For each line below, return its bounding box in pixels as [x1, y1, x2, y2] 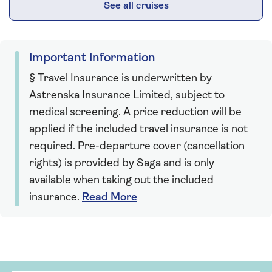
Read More [82, 191, 137, 203]
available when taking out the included [29, 174, 214, 186]
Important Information [29, 52, 155, 64]
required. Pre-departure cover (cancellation [29, 140, 245, 152]
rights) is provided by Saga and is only [29, 157, 214, 169]
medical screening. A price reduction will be [29, 106, 242, 118]
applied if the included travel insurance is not [29, 123, 248, 135]
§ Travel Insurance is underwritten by [29, 72, 212, 84]
